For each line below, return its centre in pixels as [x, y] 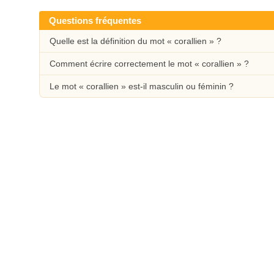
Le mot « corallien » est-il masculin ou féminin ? [142, 86]
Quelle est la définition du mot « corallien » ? [135, 41]
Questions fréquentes [95, 20]
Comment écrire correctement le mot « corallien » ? [149, 64]
